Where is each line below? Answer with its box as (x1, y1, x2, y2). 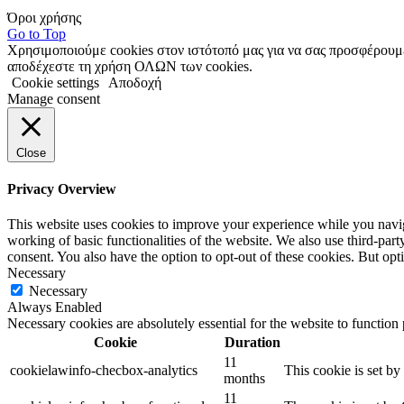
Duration (224, 335, 280, 351)
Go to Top (7, 25, 66, 41)
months (224, 371, 265, 387)
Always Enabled (7, 299, 102, 316)
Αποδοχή (108, 74, 161, 90)
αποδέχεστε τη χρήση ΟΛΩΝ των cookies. (7, 58, 252, 74)
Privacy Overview (7, 181, 116, 197)
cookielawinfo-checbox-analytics (10, 363, 197, 379)
